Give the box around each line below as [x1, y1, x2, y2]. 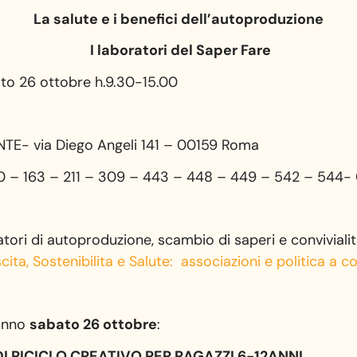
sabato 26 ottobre [29, 315, 158, 335]
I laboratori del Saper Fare [86, 41, 271, 61]
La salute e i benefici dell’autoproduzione [33, 9, 324, 29]
